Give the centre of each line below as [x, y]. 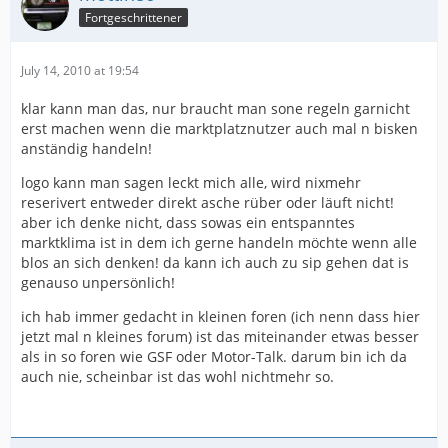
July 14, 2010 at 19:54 [80, 70]
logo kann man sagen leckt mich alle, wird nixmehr [191, 182]
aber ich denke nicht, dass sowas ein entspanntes [188, 222]
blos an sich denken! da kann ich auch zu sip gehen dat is [215, 262]
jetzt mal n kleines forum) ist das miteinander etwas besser [220, 336]
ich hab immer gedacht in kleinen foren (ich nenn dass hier [220, 316]
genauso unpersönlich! [98, 282]
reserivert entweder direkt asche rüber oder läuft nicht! [207, 202]
